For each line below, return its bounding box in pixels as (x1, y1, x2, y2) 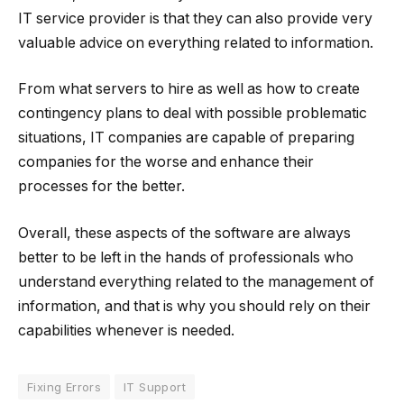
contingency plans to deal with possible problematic (18, 105, 367, 123)
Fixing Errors (27, 379, 102, 394)
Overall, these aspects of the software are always (18, 224, 351, 242)
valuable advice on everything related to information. (18, 33, 373, 51)
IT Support (124, 379, 186, 394)
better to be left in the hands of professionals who (18, 248, 353, 266)
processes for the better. (18, 178, 185, 196)
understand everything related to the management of (18, 272, 374, 290)
